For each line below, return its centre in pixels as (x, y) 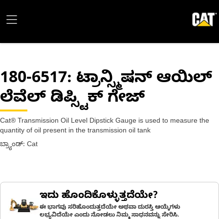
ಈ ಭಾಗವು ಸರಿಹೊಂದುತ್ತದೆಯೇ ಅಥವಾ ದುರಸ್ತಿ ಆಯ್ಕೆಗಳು (110, 208)
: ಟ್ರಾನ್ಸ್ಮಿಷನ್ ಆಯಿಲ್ (140, 80)
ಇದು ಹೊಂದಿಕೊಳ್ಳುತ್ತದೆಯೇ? (99, 197)
